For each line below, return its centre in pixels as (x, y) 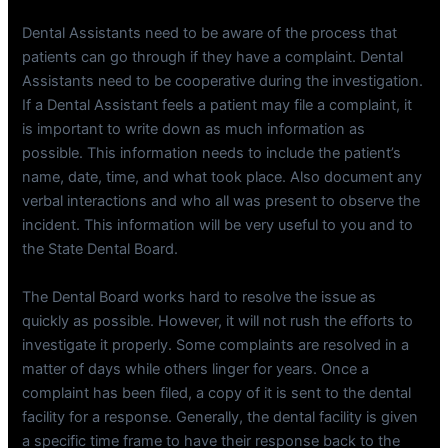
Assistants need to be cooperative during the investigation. (223, 81)
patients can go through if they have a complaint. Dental (213, 57)
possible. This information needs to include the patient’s (212, 153)
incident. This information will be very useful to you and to (218, 225)
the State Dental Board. (100, 249)
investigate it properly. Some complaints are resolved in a (216, 344)
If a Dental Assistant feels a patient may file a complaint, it (217, 105)
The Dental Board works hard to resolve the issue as (199, 296)
